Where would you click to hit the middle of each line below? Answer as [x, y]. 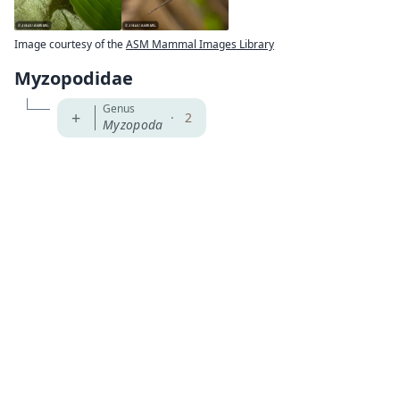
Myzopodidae [74, 78]
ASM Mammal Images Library [200, 44]
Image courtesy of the [70, 44]
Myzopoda [133, 125]
